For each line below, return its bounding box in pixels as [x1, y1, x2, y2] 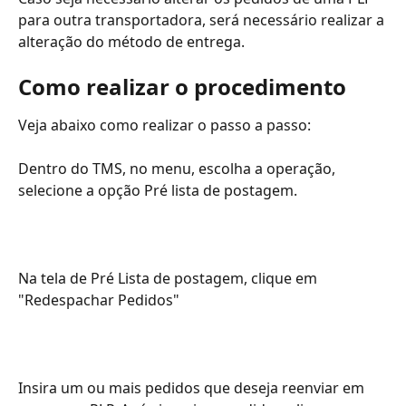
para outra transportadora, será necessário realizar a [18, 10, 388, 31]
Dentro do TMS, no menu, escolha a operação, [18, 158, 339, 179]
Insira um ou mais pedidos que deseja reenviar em [18, 377, 368, 398]
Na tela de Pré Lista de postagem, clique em [18, 267, 321, 288]
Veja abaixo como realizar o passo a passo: [18, 114, 311, 135]
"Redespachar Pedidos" [18, 289, 179, 310]
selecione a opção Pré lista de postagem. [18, 179, 297, 200]
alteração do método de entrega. [18, 32, 245, 53]
